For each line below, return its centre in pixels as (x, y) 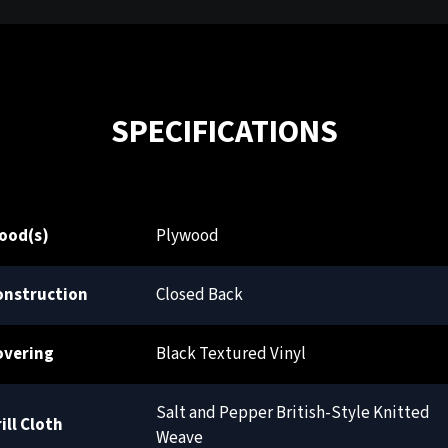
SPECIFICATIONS (224, 131)
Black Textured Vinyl (231, 353)
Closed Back (199, 294)
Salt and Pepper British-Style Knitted (293, 412)
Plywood (187, 235)
